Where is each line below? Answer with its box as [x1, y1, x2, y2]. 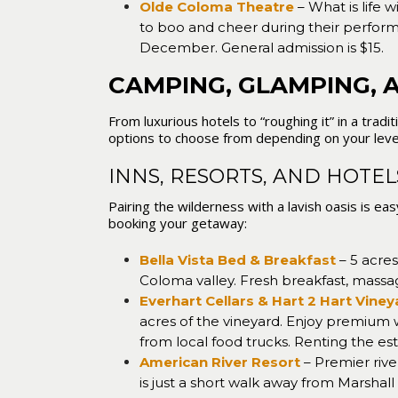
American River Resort [139, 354, 301, 370]
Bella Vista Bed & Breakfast [139, 251, 337, 268]
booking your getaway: [108, 214, 247, 232]
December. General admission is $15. [139, 39, 385, 56]
